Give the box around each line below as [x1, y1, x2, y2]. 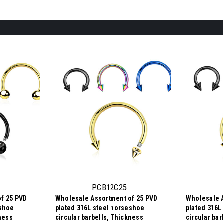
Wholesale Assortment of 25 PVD [55, 194, 158, 202]
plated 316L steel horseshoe [55, 204, 145, 212]
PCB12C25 [92, 182, 127, 192]
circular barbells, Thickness [55, 213, 143, 221]
